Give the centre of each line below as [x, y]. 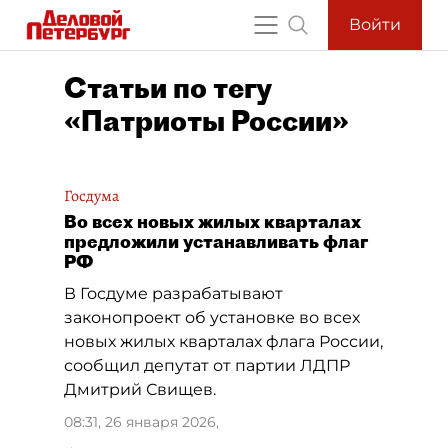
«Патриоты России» [206, 120]
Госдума [91, 196]
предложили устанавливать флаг [216, 241]
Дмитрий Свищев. [140, 389]
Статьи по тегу [168, 87]
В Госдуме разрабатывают [173, 293]
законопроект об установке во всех [212, 317]
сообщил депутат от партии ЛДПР [207, 365]
